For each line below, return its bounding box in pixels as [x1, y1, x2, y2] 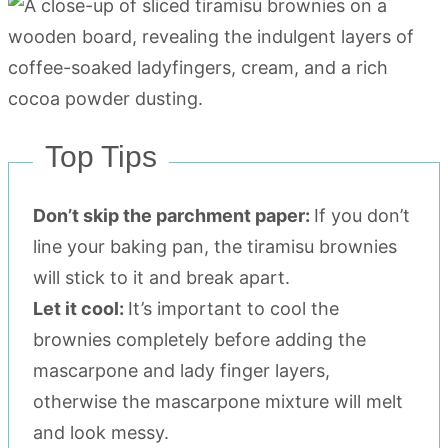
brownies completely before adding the [33, 328, 366, 350]
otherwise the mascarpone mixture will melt [33, 390, 403, 412]
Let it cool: [33, 297, 128, 319]
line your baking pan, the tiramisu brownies [33, 235, 397, 257]
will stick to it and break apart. [33, 266, 290, 288]
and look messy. [33, 421, 169, 443]
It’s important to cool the [128, 297, 339, 319]
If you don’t [314, 204, 410, 226]
